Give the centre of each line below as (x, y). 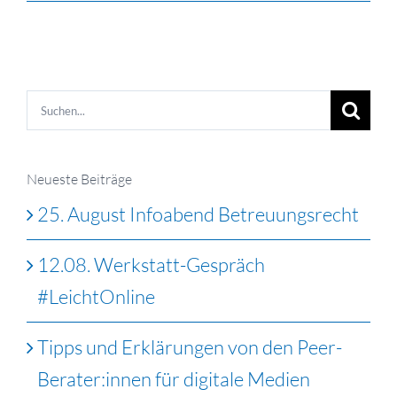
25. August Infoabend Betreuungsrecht (198, 214)
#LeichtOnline (96, 296)
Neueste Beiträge (79, 179)
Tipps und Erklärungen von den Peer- (190, 346)
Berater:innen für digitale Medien (174, 378)
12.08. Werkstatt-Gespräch (151, 264)
